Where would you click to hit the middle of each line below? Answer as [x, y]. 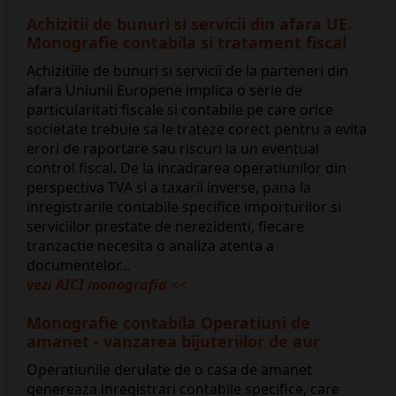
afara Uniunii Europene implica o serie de [164, 91]
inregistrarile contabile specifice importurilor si [184, 207]
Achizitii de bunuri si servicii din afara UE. [189, 24]
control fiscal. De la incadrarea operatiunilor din [187, 168]
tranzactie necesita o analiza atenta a [150, 246]
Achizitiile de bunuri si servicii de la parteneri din [187, 71]
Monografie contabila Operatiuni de [168, 323]
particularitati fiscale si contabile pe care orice [180, 110]
